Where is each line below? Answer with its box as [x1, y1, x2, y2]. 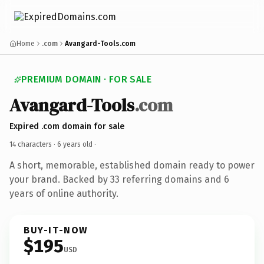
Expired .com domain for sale [9, 121, 124, 131]
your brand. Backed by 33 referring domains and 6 [9, 173, 229, 185]
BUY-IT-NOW [24, 224, 88, 236]
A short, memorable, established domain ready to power [9, 159, 255, 171]
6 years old [57, 140, 93, 148]
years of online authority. [9, 187, 118, 199]
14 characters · [9, 140, 57, 148]
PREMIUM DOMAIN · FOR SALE [21, 74, 151, 85]
